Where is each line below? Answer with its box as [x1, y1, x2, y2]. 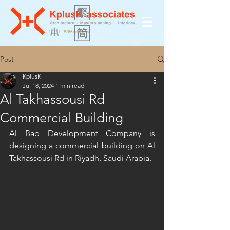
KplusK [23, 72, 41, 80]
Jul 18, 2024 [23, 82, 54, 89]
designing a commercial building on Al [9, 141, 155, 150]
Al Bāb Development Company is [9, 128, 155, 138]
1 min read [55, 82, 84, 89]
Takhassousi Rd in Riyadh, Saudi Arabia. [9, 153, 151, 163]
